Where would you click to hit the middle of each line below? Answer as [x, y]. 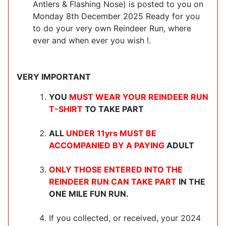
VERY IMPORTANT [54, 76]
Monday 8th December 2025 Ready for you [116, 16]
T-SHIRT [66, 109]
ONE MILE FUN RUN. [89, 193]
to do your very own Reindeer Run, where [112, 28]
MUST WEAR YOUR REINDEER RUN [139, 97]
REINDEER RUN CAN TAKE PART [113, 181]
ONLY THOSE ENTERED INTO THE [116, 169]
